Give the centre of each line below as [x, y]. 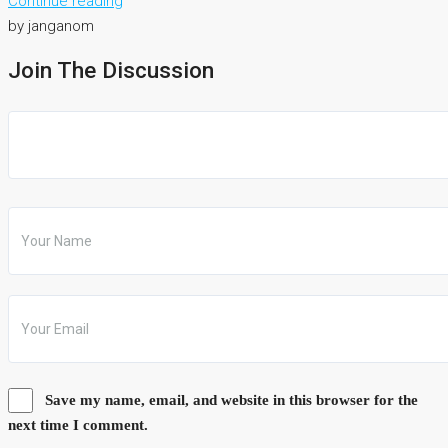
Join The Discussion [111, 69]
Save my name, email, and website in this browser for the [231, 400]
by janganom [51, 25]
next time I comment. [78, 425]
